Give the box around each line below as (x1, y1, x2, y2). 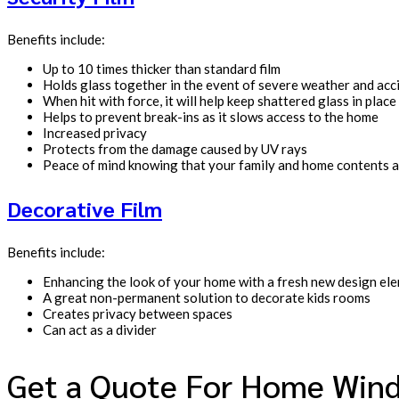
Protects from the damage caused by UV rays (43, 141, 307, 158)
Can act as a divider (43, 322, 157, 338)
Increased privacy (43, 125, 147, 142)
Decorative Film (7, 194, 162, 224)
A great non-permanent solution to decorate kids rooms (43, 289, 370, 306)
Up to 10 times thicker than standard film (43, 61, 281, 77)
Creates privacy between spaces (43, 305, 232, 322)
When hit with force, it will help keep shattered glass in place (43, 93, 396, 110)
